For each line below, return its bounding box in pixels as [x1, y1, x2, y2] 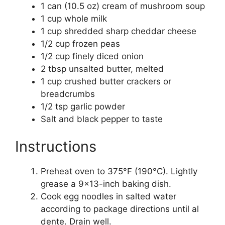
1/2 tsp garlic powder [41, 101, 125, 111]
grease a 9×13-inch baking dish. [41, 179, 171, 189]
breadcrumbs [41, 88, 95, 99]
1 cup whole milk [41, 13, 107, 24]
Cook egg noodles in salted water [41, 191, 176, 202]
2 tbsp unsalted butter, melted [41, 63, 164, 74]
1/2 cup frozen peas [41, 38, 120, 49]
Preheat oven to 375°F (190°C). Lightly [41, 166, 197, 177]
